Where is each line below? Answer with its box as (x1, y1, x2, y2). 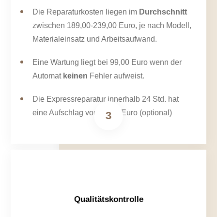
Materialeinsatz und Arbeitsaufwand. (32, 35, 157, 44)
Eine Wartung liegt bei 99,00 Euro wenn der (32, 58, 182, 67)
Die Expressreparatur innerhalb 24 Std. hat (32, 95, 179, 104)
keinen (63, 72, 88, 80)
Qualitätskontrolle (74, 195, 143, 204)
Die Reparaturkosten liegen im (32, 8, 139, 16)
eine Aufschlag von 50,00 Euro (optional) (32, 108, 172, 117)
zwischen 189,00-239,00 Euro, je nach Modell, (32, 21, 192, 30)
